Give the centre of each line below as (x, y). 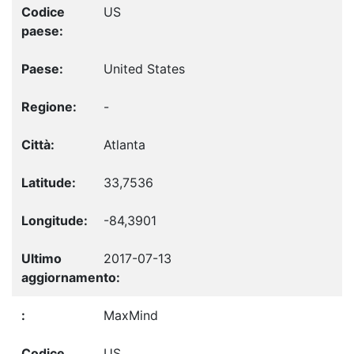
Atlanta (124, 145)
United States (144, 69)
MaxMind (131, 316)
